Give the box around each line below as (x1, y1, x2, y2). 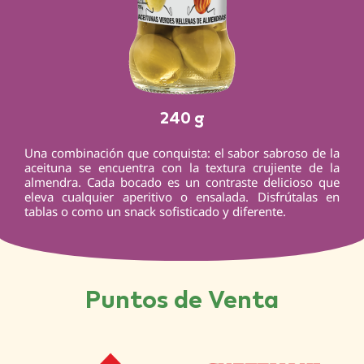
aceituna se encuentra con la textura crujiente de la (24, 159, 340, 175)
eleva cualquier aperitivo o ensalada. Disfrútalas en (24, 188, 340, 205)
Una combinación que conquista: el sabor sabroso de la (24, 145, 340, 161)
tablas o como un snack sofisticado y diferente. (24, 203, 286, 219)
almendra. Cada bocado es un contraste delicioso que (24, 174, 340, 190)
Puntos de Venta (85, 279, 279, 317)
